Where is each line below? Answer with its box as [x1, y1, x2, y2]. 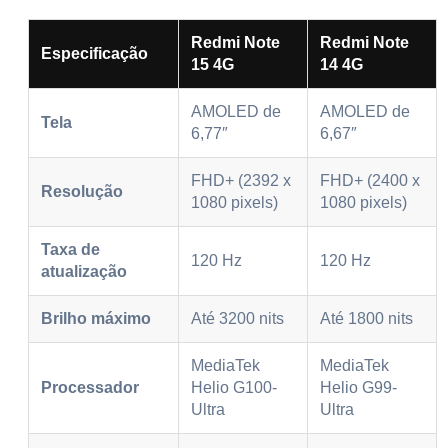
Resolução [41, 182, 123, 200]
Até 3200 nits [191, 309, 284, 327]
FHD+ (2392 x [191, 171, 291, 189]
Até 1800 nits [320, 309, 413, 327]
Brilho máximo [41, 309, 151, 327]
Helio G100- [191, 378, 277, 396]
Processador [41, 378, 139, 396]
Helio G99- [320, 378, 397, 396]
